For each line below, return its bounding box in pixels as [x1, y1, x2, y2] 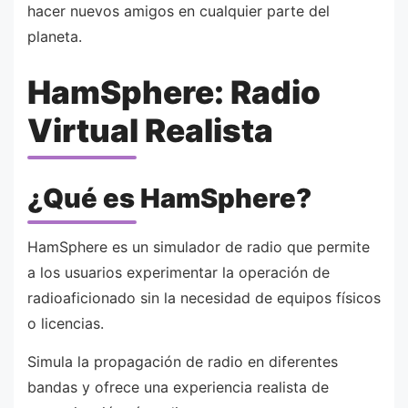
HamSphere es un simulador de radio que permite [27, 238, 370, 257]
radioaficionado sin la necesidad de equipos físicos [27, 289, 381, 308]
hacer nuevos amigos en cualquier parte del [27, 2, 330, 21]
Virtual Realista [27, 110, 273, 149]
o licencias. [27, 314, 104, 333]
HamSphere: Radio [27, 72, 321, 111]
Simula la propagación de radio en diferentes [27, 352, 338, 371]
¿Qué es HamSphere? [27, 181, 311, 214]
